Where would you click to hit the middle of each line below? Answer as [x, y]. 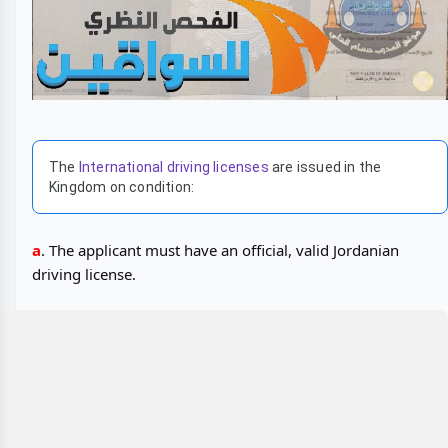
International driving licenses [173, 167]
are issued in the [325, 167]
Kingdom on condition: [122, 187]
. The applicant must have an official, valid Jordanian [220, 250]
